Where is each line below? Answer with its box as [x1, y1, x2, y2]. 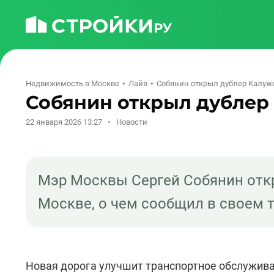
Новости [116, 117, 147, 127]
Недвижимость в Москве [26, 79, 119, 88]
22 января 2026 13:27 [26, 117, 102, 127]
